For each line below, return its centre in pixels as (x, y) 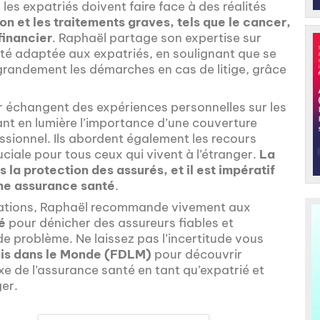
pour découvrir (197, 255)
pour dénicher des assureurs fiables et (120, 223)
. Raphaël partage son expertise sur (157, 38)
